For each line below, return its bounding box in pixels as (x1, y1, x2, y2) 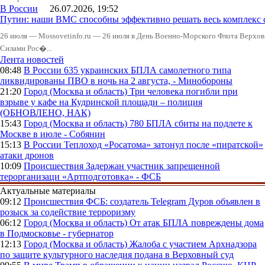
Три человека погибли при (130, 86, 238, 97)
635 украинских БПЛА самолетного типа (64, 65, 231, 76)
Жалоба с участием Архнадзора (130, 239, 257, 250)
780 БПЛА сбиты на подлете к (130, 118, 253, 129)
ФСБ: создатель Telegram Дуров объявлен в (86, 196, 260, 207)
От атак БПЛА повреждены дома (130, 218, 264, 228)
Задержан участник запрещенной (86, 161, 220, 172)
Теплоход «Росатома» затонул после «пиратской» (64, 140, 263, 150)
